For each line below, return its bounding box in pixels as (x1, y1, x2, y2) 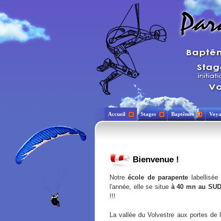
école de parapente (128, 174, 188, 181)
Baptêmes (171, 111, 194, 117)
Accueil (108, 111, 125, 117)
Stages (141, 111, 156, 117)
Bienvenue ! (130, 155, 179, 165)
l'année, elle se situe (110, 183, 171, 190)
